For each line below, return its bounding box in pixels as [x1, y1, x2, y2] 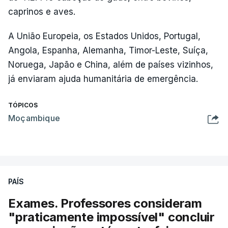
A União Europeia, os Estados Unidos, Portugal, [8, 31, 201, 41]
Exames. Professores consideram [8, 195, 202, 211]
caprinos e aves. [8, 6, 75, 17]
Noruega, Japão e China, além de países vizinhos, [8, 59, 213, 70]
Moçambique [8, 112, 60, 123]
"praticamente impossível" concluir [8, 209, 215, 224]
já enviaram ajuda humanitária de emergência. [8, 73, 198, 84]
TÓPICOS [8, 101, 38, 109]
